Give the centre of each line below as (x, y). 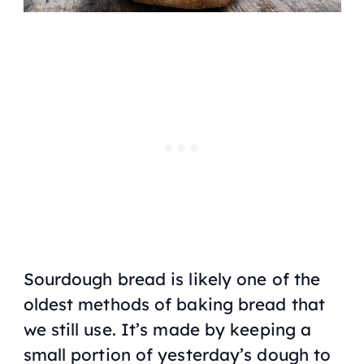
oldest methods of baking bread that (174, 303)
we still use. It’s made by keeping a (167, 329)
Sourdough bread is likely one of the (172, 278)
